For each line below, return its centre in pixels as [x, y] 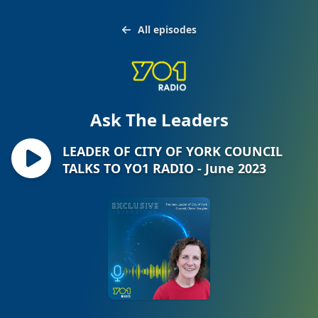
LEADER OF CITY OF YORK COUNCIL [172, 151]
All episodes [167, 29]
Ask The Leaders [159, 120]
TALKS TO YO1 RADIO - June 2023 [164, 168]
